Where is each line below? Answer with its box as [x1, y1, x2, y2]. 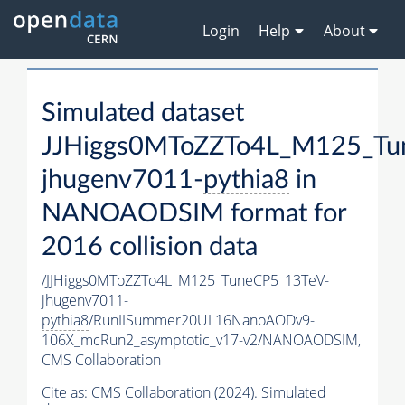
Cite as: [42, 382, 91, 403]
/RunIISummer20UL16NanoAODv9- [89, 310, 315, 331]
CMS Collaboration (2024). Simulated [91, 382, 326, 403]
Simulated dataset [42, 100, 244, 127]
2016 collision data [42, 234, 258, 261]
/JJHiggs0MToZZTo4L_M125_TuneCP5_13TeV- [42, 270, 329, 291]
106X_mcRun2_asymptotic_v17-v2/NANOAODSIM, [42, 330, 361, 351]
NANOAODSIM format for [42, 201, 346, 228]
